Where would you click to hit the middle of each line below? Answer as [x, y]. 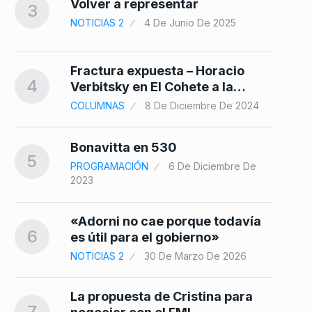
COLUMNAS [97, 106]
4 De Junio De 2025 [190, 22]
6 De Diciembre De [212, 166]
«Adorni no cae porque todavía [166, 221]
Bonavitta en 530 [124, 147]
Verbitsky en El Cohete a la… [158, 87]
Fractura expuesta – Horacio [157, 71]
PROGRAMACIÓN [109, 166]
